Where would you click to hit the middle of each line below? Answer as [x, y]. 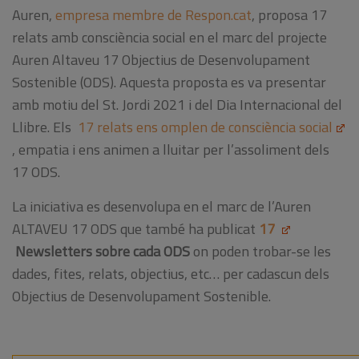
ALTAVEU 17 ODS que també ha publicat [135, 229]
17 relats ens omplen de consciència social [205, 127]
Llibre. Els [45, 127]
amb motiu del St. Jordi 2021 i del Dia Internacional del [177, 104]
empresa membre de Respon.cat [153, 14]
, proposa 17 [289, 14]
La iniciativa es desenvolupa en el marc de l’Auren [161, 207]
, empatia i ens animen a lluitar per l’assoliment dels [171, 149]
